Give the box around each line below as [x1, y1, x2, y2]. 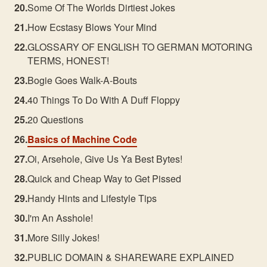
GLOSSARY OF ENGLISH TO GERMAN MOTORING [27, 40, 253, 54]
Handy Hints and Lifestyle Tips [27, 191, 157, 205]
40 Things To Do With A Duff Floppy [27, 93, 181, 107]
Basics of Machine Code [27, 132, 138, 146]
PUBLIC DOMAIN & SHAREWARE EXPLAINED [27, 250, 235, 264]
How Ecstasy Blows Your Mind [27, 20, 157, 34]
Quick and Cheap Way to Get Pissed [27, 172, 182, 185]
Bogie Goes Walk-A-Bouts [27, 73, 138, 87]
